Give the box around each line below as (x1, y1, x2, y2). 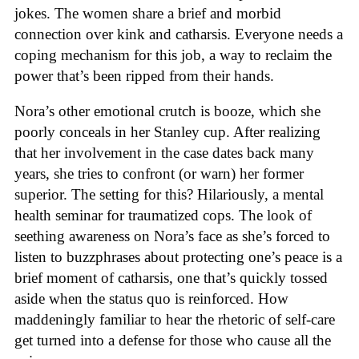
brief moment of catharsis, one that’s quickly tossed (14, 269, 328, 287)
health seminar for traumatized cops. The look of (14, 207, 312, 224)
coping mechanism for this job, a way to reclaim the (14, 46, 332, 63)
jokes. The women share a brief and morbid (14, 4, 281, 22)
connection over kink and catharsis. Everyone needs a (14, 25, 343, 42)
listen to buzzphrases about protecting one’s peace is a (14, 248, 342, 266)
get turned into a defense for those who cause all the (14, 332, 331, 349)
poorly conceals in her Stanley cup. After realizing (14, 123, 321, 141)
